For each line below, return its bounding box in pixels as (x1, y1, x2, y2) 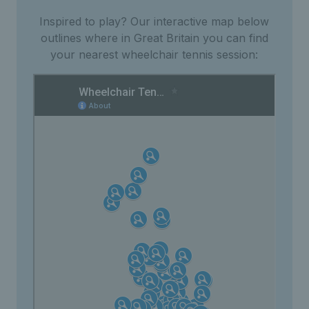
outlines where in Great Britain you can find (40, 30, 268, 45)
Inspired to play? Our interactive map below (39, 14, 270, 28)
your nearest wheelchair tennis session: (50, 47, 259, 61)
